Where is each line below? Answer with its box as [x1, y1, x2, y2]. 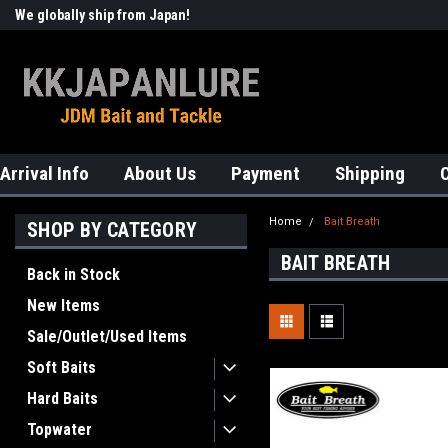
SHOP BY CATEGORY [27, 218, 197, 242]
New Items [27, 296, 100, 315]
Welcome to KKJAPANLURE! [245, 7, 411, 23]
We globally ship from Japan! [15, 7, 190, 23]
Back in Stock [27, 265, 120, 284]
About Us [124, 162, 196, 185]
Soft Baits [27, 358, 96, 377]
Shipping [335, 162, 405, 185]
